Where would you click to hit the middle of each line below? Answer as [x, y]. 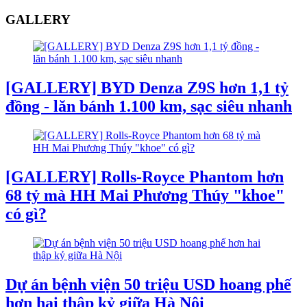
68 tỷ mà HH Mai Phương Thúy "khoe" [145, 195]
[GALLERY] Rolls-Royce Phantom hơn [145, 176]
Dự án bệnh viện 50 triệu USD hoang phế [148, 284]
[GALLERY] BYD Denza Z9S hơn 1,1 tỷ [147, 88]
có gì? [26, 213]
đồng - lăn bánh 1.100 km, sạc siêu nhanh [149, 107]
